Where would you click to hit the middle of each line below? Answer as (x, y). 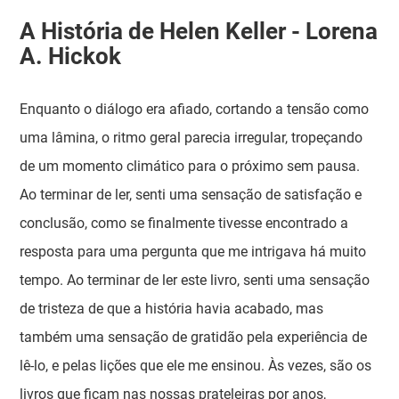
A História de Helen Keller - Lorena (199, 31)
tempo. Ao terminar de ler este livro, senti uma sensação (195, 280)
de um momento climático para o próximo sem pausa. (190, 166)
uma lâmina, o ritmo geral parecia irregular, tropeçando (191, 138)
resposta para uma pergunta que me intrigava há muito (193, 252)
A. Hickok (71, 56)
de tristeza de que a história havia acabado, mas (172, 309)
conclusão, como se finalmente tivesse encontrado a (184, 223)
